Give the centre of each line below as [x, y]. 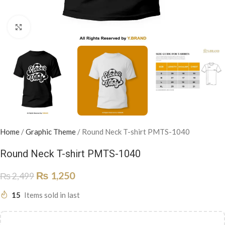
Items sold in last [52, 195]
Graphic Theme [51, 132]
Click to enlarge [56, 27]
